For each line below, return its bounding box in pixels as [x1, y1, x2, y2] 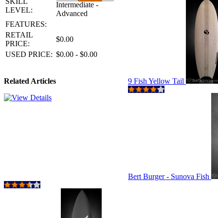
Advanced [56, 9, 88, 18]
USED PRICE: [5, 50, 53, 58]
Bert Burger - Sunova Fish [128, 172, 211, 181]
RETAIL [5, 31, 33, 39]
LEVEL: [5, 6, 33, 14]
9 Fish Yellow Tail [128, 77, 186, 85]
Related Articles [4, 77, 56, 85]
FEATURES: [5, 20, 47, 28]
